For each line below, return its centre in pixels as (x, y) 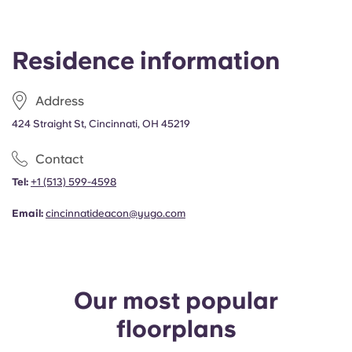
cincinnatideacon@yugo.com (115, 213)
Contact (59, 159)
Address (60, 101)
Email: (27, 213)
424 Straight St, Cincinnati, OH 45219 (101, 124)
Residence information (146, 60)
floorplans (176, 328)
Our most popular (176, 300)
